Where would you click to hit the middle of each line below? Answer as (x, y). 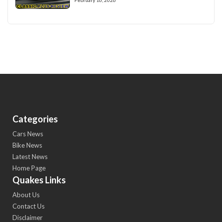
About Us (26, 194)
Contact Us (28, 206)
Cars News (28, 134)
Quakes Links (39, 180)
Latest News (30, 156)
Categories (35, 119)
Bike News (27, 145)
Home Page (29, 168)
